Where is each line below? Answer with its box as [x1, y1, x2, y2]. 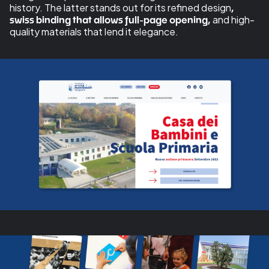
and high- [211, 13, 255, 26]
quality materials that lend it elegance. [10, 25, 178, 38]
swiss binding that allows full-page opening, [10, 13, 211, 25]
